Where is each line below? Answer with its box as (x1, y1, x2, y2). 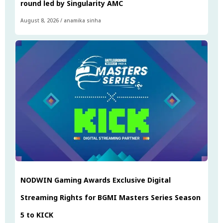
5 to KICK (20, 210, 53, 220)
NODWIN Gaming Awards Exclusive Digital (20, 175, 171, 185)
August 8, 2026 (20, 17, 59, 24)
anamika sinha (64, 17, 101, 24)
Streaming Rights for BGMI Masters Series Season (20, 193, 201, 203)
